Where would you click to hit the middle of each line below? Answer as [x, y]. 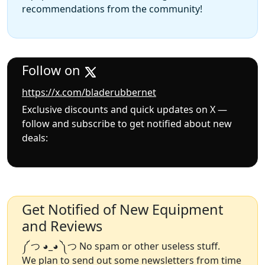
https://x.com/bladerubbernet [89, 92]
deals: [35, 138]
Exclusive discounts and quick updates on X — [125, 109]
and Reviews [62, 226]
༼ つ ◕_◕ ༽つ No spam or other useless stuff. [121, 246]
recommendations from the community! [112, 9]
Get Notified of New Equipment [122, 209]
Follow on [53, 70]
